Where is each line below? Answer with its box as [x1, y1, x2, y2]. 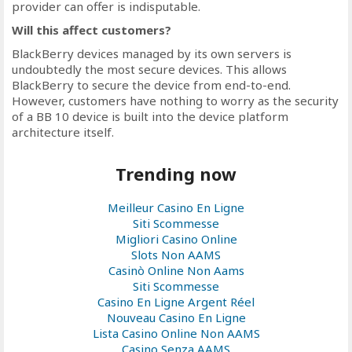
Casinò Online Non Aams [108, 262, 244, 278]
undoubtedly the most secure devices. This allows [12, 61, 287, 77]
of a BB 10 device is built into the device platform [12, 108, 288, 124]
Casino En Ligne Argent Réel [97, 294, 255, 310]
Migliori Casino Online [115, 231, 237, 247]
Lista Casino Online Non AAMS [92, 325, 260, 341]
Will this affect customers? [12, 22, 171, 38]
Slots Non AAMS [131, 247, 221, 262]
